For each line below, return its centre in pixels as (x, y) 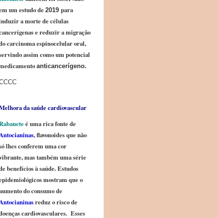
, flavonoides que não (60, 135)
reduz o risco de (56, 202)
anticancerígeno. (62, 66)
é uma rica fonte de (51, 124)
